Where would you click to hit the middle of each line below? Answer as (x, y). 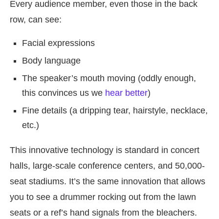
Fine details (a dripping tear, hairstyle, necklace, (115, 110)
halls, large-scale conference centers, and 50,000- (107, 166)
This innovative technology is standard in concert (105, 150)
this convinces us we (64, 93)
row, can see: (36, 20)
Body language (51, 61)
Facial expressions (58, 43)
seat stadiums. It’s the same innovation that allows (108, 181)
